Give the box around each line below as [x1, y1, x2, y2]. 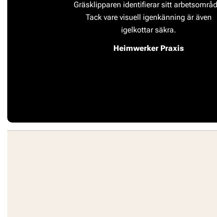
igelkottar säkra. [121, 25, 176, 35]
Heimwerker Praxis [113, 44, 184, 53]
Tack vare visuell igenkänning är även [85, 13, 212, 22]
